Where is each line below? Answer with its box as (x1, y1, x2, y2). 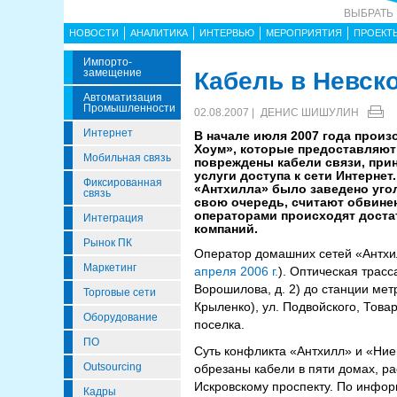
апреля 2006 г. (194, 264, 278, 278)
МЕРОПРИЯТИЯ (266, 27, 342, 38)
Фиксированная (83, 176, 162, 189)
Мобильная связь (83, 152, 171, 164)
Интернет (83, 127, 133, 139)
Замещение (83, 66, 142, 79)
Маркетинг (83, 261, 136, 274)
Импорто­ (83, 56, 132, 68)
